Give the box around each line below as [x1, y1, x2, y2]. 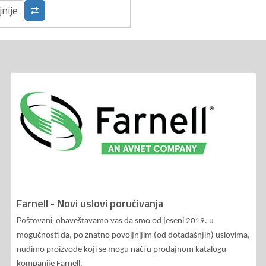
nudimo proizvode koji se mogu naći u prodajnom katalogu [17, 245, 226, 254]
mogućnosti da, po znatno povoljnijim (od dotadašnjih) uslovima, [17, 230, 250, 240]
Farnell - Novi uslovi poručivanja [17, 195, 163, 211]
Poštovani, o [17, 213, 61, 226]
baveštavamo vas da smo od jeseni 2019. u [61, 216, 214, 226]
